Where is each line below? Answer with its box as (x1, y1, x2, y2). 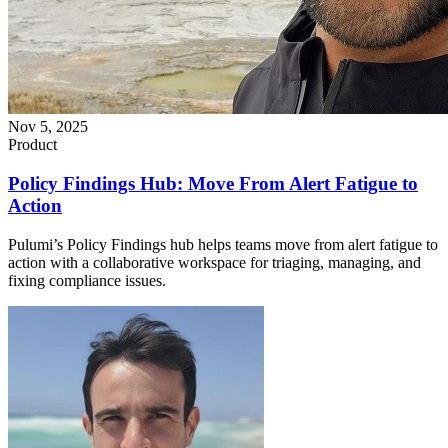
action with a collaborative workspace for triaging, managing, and (8, 253, 421, 271)
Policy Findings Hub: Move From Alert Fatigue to (8, 172, 418, 194)
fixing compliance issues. (8, 271, 166, 289)
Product (8, 136, 57, 154)
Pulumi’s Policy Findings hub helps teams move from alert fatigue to (8, 235, 438, 253)
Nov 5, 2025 (8, 118, 88, 136)
